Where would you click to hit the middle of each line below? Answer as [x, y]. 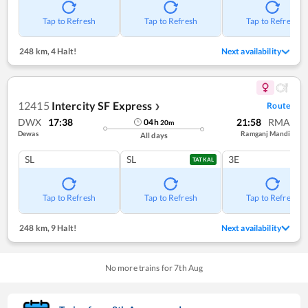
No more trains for [140, 267]
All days [154, 135]
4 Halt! [63, 52]
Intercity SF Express [102, 105]
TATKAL [203, 159]
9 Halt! [63, 228]
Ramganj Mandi [265, 133]
